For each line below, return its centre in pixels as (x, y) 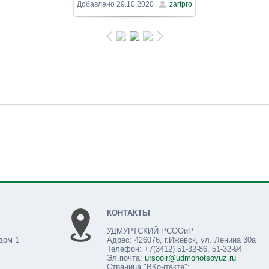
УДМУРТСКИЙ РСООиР (150, 231)
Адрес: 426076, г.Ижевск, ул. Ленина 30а (181, 240)
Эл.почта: (126, 258)
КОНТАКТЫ (128, 213)
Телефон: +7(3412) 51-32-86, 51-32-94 (174, 249)
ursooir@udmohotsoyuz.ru (190, 258)
